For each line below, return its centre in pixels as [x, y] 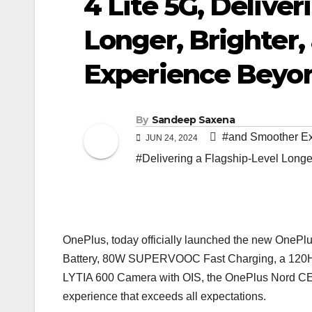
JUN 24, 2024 [172, 138]
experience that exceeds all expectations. [164, 297]
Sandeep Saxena [193, 120]
